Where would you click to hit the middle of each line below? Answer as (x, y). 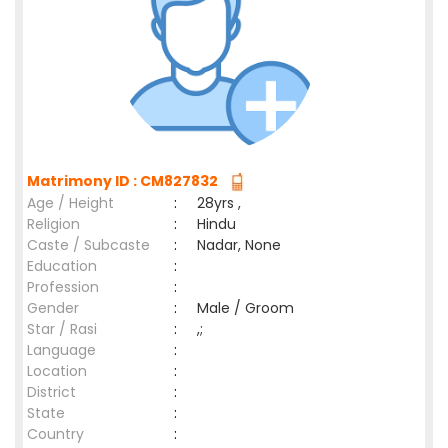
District (51, 392)
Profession (63, 287)
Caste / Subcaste (88, 245)
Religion (53, 224)
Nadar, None (239, 245)
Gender (53, 308)
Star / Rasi (62, 329)
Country (55, 434)
